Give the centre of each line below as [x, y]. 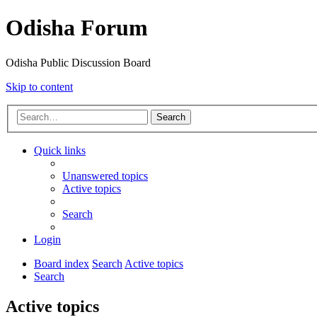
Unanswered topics [105, 176]
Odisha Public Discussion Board [78, 62]
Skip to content [39, 86]
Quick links [60, 151]
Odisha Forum [77, 28]
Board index [62, 264]
